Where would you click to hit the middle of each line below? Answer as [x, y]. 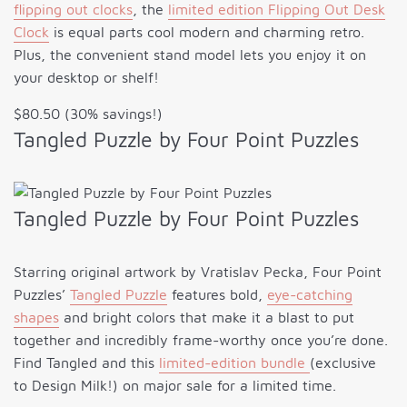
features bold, [217, 295]
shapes [36, 318]
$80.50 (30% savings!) [88, 114]
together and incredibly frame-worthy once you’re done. [201, 340]
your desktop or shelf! [86, 78]
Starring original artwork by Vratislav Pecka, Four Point [198, 272]
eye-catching [310, 295]
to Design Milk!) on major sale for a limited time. [175, 386]
